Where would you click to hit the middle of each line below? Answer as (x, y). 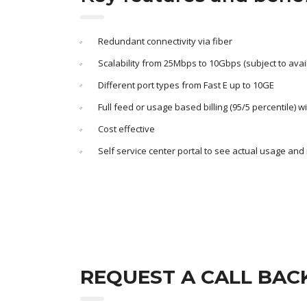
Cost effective (126, 129)
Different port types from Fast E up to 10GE (186, 85)
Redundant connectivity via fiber (165, 41)
